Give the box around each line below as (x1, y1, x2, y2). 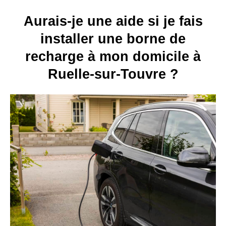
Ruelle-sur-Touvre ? (47, 67, 179, 82)
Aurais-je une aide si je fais (23, 14, 203, 29)
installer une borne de (40, 31, 186, 46)
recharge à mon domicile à (25, 49, 201, 64)
